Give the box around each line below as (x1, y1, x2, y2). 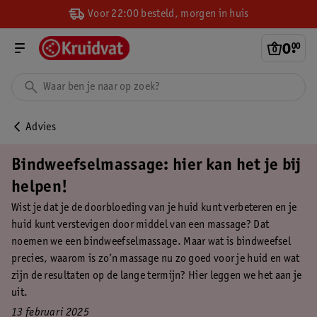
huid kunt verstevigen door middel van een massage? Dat (11, 219, 270, 231)
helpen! (11, 180, 68, 197)
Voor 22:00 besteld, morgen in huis (85, 8, 249, 20)
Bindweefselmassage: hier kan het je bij (11, 158, 301, 175)
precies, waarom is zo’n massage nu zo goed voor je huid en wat (11, 253, 300, 265)
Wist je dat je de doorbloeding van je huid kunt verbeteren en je (11, 202, 297, 214)
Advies (25, 122, 56, 133)
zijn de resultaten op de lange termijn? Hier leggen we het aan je (11, 270, 302, 282)
